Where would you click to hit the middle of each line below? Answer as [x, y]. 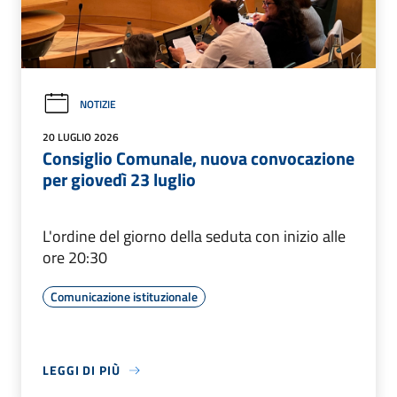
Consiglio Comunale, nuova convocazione [198, 159]
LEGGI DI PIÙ [82, 370]
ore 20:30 [75, 258]
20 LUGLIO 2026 [81, 137]
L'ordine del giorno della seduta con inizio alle [194, 237]
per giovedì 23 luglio [119, 180]
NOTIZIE [98, 104]
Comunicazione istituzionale [124, 297]
